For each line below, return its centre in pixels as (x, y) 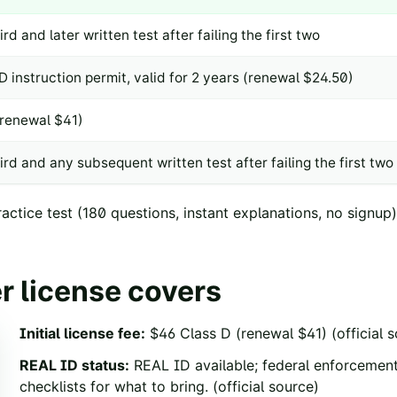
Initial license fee (80, 334)
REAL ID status (72, 366)
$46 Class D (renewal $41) (238, 334)
